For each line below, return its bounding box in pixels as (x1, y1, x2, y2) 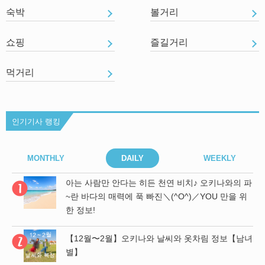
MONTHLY (27, 154, 64, 163)
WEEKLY (203, 154, 236, 163)
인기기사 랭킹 (12, 117, 60, 127)
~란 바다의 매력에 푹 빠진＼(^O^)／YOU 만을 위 (66, 192, 247, 202)
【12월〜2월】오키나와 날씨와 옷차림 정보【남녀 (66, 234, 253, 244)
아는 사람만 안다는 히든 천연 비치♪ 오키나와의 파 (66, 178, 252, 188)
